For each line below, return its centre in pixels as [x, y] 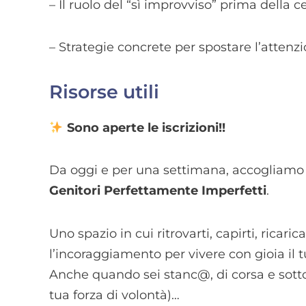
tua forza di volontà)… [114, 295]
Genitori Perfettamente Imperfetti [158, 191]
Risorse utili [104, 92]
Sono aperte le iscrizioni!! [146, 127]
